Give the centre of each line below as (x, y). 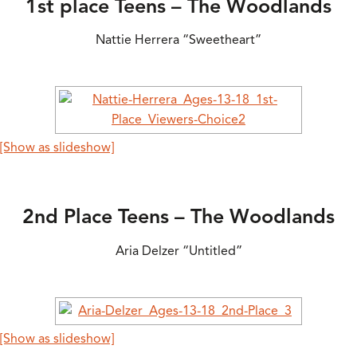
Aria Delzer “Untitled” (178, 251)
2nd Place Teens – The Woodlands (178, 217)
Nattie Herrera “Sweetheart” (178, 40)
